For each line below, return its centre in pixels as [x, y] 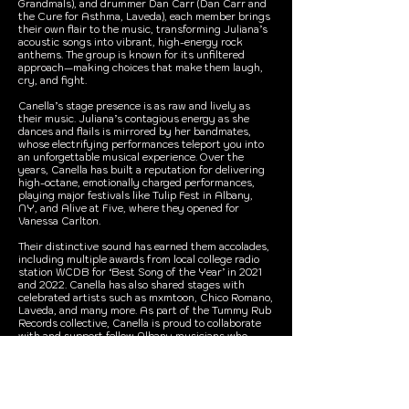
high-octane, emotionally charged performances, [136, 183]
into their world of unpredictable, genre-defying [136, 400]
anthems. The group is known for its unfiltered [131, 55]
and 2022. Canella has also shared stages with [131, 285]
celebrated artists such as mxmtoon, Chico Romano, [146, 298]
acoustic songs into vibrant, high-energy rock [131, 42]
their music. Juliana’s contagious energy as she [134, 119]
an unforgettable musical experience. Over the [131, 157]
